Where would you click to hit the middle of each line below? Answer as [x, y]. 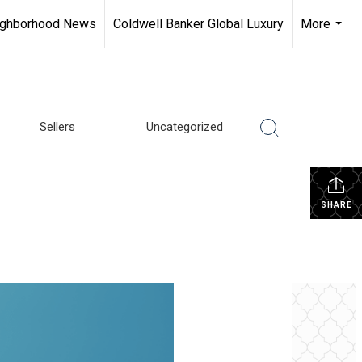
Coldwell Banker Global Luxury [198, 24]
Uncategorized [184, 126]
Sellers [57, 126]
